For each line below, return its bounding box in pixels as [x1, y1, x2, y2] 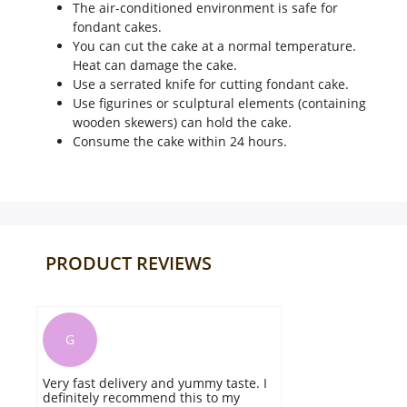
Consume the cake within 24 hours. [73, 133, 287, 150]
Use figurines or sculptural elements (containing [73, 94, 366, 112]
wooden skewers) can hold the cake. [73, 114, 292, 131]
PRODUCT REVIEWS [45, 251, 212, 275]
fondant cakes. [73, 18, 162, 35]
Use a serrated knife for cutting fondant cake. [73, 75, 349, 93]
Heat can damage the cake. [73, 56, 237, 74]
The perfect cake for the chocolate [192, 374, 400, 392]
